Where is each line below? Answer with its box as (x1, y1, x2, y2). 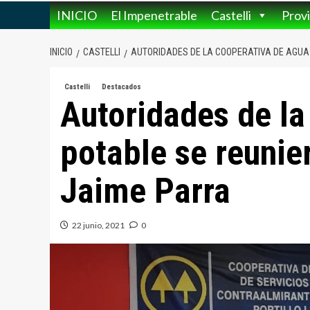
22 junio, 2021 (72, 220, 125, 231)
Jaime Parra (60, 171, 230, 212)
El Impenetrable (111, 8, 197, 24)
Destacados (102, 82, 141, 92)
